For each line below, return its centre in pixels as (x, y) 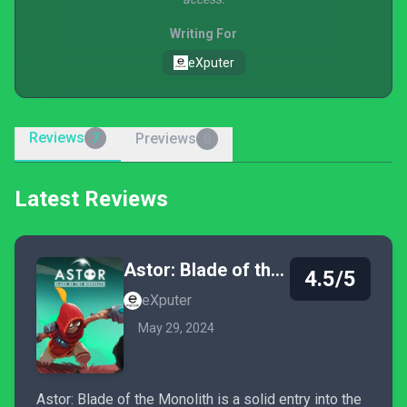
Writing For (203, 34)
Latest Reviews (91, 199)
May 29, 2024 (176, 328)
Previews (166, 139)
